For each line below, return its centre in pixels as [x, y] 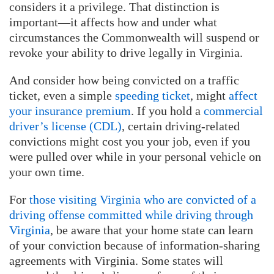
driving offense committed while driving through [131, 214]
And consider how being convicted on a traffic [124, 80]
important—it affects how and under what [113, 22]
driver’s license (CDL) [65, 126]
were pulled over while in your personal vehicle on [135, 156]
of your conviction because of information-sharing [135, 245]
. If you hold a [167, 110]
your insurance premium [70, 110]
